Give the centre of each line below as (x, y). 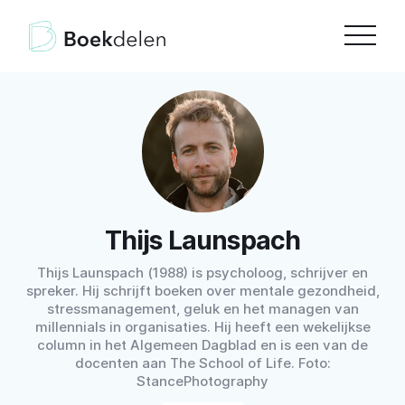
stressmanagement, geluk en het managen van (202, 309)
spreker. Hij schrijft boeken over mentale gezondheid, (202, 291)
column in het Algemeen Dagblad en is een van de (202, 345)
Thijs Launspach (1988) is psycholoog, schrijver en (202, 273)
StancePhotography (202, 381)
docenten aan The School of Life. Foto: (202, 363)
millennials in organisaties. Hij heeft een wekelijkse (202, 327)
